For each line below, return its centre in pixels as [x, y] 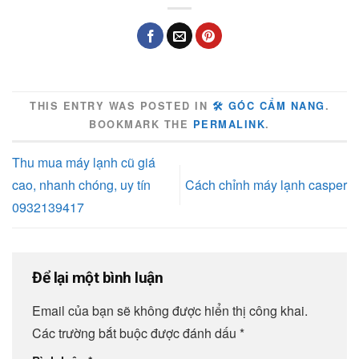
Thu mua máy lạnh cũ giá [84, 162]
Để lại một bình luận [99, 278]
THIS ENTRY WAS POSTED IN [121, 105]
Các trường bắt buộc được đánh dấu [136, 333]
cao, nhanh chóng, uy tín [81, 184]
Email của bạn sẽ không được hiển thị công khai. [170, 310]
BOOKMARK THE [141, 124]
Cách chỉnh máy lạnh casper [266, 184]
